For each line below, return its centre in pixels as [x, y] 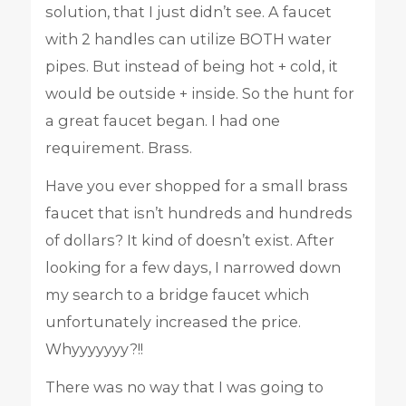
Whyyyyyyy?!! [94, 349]
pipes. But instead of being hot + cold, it [191, 66]
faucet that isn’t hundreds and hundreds [198, 213]
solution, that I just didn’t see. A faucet [188, 11]
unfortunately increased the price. [173, 322]
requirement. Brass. [118, 147]
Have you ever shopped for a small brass [196, 186]
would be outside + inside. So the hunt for [199, 93]
